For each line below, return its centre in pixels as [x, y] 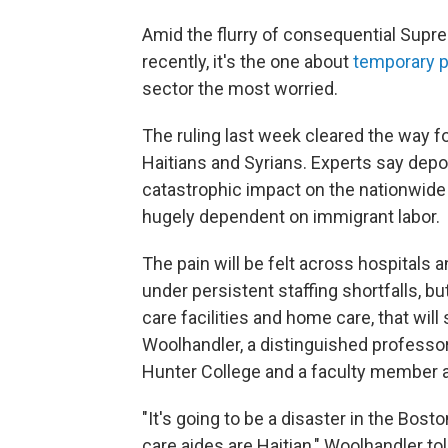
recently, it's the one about [247, 62]
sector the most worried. [240, 89]
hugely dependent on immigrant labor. [291, 217]
